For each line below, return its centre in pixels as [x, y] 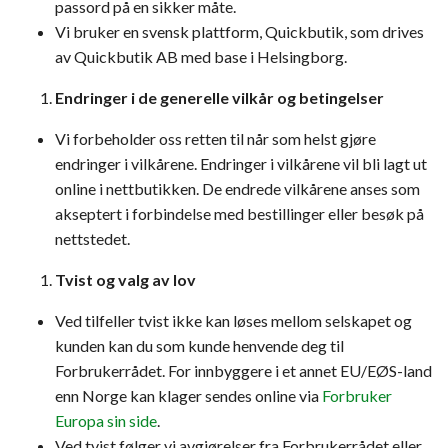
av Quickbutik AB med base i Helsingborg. [201, 56]
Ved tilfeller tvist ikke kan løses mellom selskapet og [233, 320]
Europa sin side [106, 420]
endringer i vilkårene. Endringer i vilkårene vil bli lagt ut [241, 163]
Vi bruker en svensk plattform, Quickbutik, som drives [239, 31]
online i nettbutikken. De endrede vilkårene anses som [237, 188]
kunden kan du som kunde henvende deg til [199, 345]
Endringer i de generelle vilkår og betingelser [219, 97]
